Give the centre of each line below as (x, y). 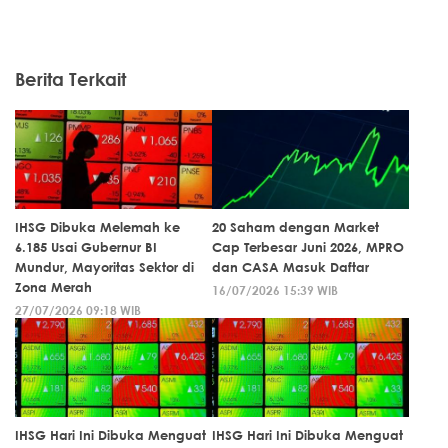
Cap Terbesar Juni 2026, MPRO (308, 247)
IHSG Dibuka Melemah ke (97, 227)
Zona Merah (53, 287)
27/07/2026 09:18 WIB (78, 310)
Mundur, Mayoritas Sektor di (104, 267)
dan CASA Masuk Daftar (290, 267)
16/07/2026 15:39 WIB (275, 290)
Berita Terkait (70, 79)
